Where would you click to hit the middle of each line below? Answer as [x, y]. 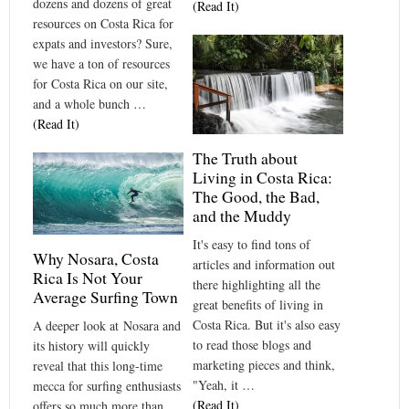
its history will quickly [91, 346]
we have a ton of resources [101, 63]
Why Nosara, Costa [96, 259]
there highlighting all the [257, 285]
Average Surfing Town [105, 298]
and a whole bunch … [89, 103]
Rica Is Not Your [88, 278]
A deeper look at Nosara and [107, 326]
